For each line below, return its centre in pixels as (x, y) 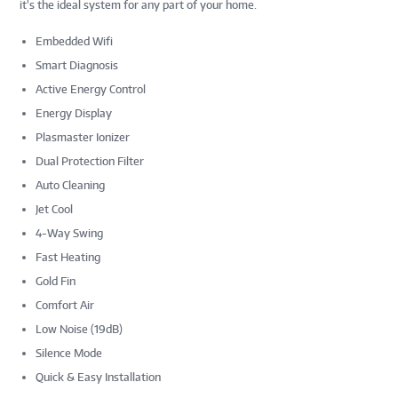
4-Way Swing (70, 233)
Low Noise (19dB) (80, 329)
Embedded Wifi (75, 41)
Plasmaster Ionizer (83, 137)
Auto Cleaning (71, 185)
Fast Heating (68, 257)
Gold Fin (56, 281)
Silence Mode (69, 353)
